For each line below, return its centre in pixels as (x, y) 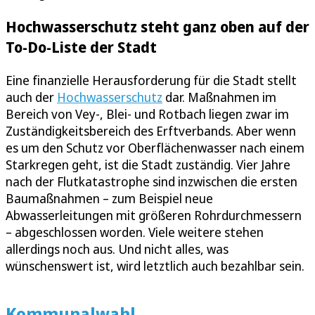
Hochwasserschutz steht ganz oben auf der (157, 26)
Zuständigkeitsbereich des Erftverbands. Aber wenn (151, 130)
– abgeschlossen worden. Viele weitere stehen (135, 232)
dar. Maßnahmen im (219, 97)
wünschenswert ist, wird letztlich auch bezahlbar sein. (155, 265)
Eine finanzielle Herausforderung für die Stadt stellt (151, 80)
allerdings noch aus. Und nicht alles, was (117, 249)
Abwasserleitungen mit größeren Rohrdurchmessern (154, 215)
